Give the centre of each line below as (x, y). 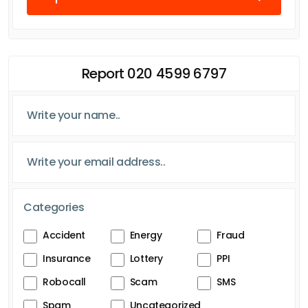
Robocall (65, 282)
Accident (64, 235)
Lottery (146, 258)
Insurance (67, 258)
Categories (54, 207)
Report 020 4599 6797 (154, 73)
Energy (146, 235)
